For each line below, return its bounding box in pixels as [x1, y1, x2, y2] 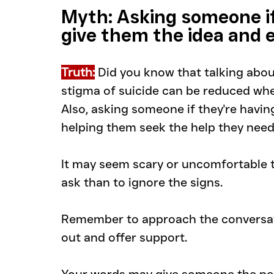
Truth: [61, 65, 95, 80]
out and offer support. [61, 230, 190, 245]
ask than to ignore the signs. [61, 175, 226, 190]
